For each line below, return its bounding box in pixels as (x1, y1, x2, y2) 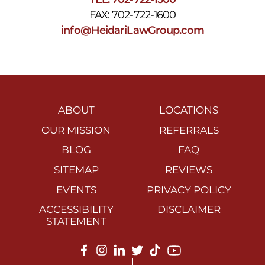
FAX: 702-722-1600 (89, 8, 176, 21)
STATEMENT (46, 215, 106, 228)
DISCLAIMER (157, 203, 221, 216)
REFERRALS (159, 124, 219, 136)
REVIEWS (165, 163, 213, 176)
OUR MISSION (41, 124, 111, 136)
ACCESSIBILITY (38, 203, 114, 216)
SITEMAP (53, 163, 99, 176)
